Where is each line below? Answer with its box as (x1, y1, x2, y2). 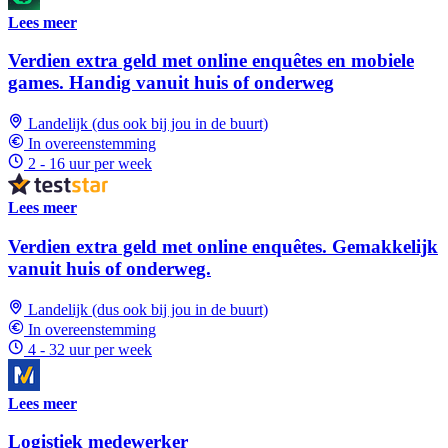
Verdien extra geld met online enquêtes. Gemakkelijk (8, 235, 438, 257)
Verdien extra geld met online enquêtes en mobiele (8, 50, 414, 72)
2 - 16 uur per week (28, 155, 152, 173)
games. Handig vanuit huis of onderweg (8, 72, 334, 94)
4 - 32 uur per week (28, 340, 152, 358)
